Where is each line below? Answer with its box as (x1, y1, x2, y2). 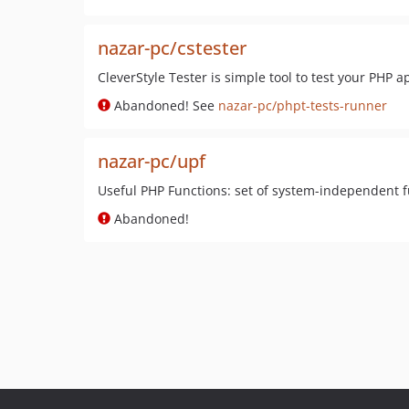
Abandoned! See (110, 97, 218, 114)
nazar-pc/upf (98, 149, 205, 173)
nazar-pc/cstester (98, 36, 246, 60)
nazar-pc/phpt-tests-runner (218, 97, 387, 114)
